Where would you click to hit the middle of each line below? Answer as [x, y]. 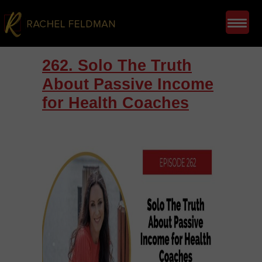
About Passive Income [128, 84]
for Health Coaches [116, 103]
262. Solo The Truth [117, 65]
